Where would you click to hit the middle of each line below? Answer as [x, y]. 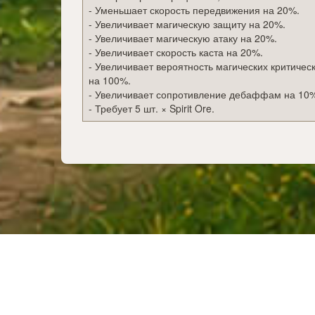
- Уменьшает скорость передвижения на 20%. [194, 10]
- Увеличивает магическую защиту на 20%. [187, 24]
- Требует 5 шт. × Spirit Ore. [152, 109]
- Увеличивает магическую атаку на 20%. [183, 38]
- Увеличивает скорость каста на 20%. [176, 52]
